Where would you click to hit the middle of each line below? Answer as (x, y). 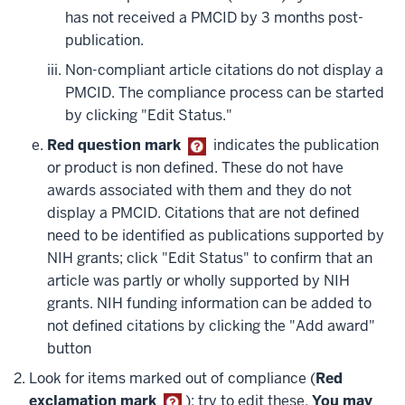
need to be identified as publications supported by (216, 235)
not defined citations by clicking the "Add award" (211, 326)
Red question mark (114, 145)
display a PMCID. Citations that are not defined (203, 213)
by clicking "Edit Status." (149, 115)
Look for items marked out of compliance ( (172, 378)
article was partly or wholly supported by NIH (198, 281)
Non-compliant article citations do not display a (224, 70)
